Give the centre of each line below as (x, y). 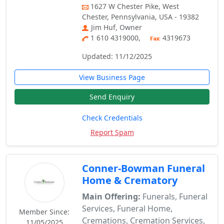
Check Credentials (112, 118)
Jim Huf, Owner (117, 27)
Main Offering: (111, 196)
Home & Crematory (130, 180)
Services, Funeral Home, (127, 208)
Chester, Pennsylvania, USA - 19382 (141, 17)
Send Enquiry (112, 97)
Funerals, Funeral (174, 196)
